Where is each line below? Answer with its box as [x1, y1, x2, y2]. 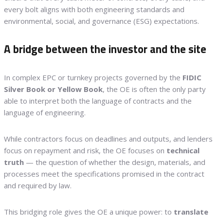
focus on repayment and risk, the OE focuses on [4, 145, 166, 155]
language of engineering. [4, 107, 86, 117]
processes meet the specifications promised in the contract [4, 168, 204, 179]
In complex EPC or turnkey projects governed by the [4, 72, 182, 82]
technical [166, 145, 200, 155]
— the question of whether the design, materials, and [24, 157, 205, 167]
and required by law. [4, 180, 72, 190]
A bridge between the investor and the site [4, 40, 206, 57]
